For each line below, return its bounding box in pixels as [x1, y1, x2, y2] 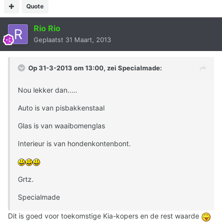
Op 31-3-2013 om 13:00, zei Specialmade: [28, 64, 162, 72]
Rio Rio [34, 23, 60, 34]
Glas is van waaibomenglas [18, 121, 105, 130]
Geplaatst [34, 36, 65, 44]
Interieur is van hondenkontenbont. [18, 139, 131, 148]
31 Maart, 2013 [65, 36, 111, 44]
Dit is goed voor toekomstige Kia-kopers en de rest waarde [8, 212, 201, 221]
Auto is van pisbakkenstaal [18, 104, 105, 112]
